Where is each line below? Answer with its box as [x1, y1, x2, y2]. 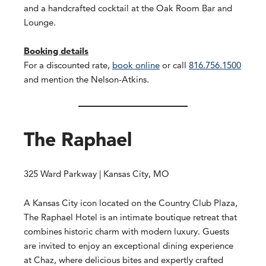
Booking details [24, 45, 88, 57]
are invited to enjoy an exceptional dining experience [24, 239, 233, 251]
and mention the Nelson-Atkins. [24, 74, 149, 85]
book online [112, 59, 160, 71]
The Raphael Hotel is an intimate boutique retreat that [24, 211, 237, 223]
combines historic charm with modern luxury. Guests [24, 225, 229, 237]
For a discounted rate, [24, 59, 112, 71]
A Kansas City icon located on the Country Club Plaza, [24, 197, 237, 208]
